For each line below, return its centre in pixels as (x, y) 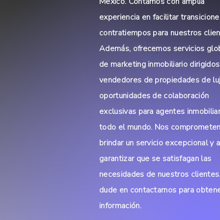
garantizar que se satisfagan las (155, 158)
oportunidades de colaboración (154, 96)
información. (120, 206)
